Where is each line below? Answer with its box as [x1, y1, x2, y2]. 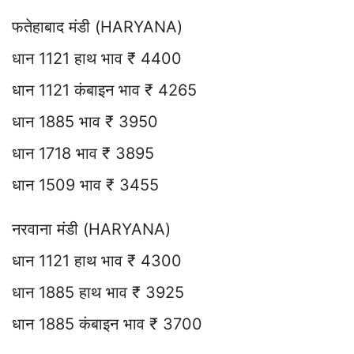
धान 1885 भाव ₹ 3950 [12, 112, 168, 132]
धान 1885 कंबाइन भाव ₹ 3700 [12, 314, 202, 334]
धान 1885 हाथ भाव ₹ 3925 [12, 283, 184, 303]
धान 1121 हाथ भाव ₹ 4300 [12, 251, 182, 271]
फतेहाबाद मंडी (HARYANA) [12, 17, 183, 37]
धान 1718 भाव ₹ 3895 [12, 144, 164, 164]
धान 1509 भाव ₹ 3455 [12, 175, 168, 195]
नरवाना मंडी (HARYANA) [12, 220, 171, 239]
